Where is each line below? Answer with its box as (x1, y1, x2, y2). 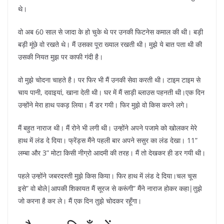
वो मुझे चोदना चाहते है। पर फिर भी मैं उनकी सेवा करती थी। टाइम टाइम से (18, 75, 200, 84)
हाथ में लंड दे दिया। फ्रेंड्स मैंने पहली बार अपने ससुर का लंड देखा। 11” (18, 135, 197, 145)
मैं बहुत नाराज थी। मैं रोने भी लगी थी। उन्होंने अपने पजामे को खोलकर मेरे (18, 123, 197, 132)
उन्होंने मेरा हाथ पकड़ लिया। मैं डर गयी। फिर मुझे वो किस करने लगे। (18, 100, 188, 109)
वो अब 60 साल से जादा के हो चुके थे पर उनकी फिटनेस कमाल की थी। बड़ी (18, 27, 203, 36)
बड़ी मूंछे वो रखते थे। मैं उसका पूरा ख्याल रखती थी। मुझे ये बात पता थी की (18, 39, 202, 49)
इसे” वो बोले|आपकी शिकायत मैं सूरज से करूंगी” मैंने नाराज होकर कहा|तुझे (18, 183, 202, 193)
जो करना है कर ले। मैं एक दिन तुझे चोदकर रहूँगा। (18, 196, 141, 205)
